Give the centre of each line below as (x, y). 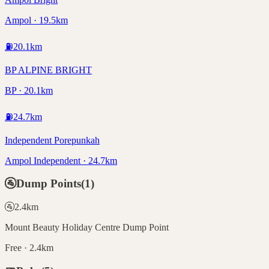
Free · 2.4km (29, 247)
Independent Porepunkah (52, 140)
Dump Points (49, 184)
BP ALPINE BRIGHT (48, 70)
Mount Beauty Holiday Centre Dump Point (87, 227)
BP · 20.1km (29, 90)
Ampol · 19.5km (36, 20)
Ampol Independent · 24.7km (61, 160)
